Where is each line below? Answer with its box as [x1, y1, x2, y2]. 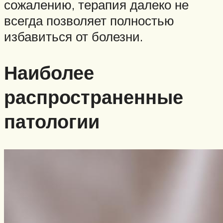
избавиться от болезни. [4, 28, 143, 45]
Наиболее [4, 60, 94, 85]
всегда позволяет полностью [4, 12, 174, 29]
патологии [4, 109, 100, 134]
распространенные [4, 85, 183, 110]
